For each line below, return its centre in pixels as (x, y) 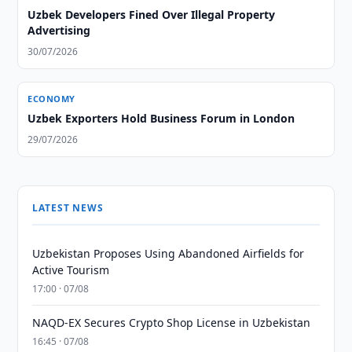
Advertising (59, 30)
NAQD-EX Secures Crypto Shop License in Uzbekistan (172, 323)
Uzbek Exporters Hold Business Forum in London (161, 118)
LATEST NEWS (68, 208)
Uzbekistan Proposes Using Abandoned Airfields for (169, 253)
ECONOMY (51, 99)
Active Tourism (71, 270)
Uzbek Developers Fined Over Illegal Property (152, 15)
